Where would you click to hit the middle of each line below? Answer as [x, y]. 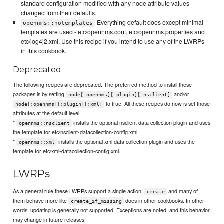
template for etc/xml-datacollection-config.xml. [67, 151]
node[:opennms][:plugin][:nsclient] [119, 95]
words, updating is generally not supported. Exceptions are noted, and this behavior [112, 210]
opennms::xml [37, 142]
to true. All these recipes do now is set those [157, 104]
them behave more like [41, 200]
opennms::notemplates [58, 23]
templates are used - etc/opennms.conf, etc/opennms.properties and [113, 32]
